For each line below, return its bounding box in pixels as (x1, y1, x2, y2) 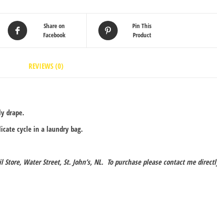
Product (132, 31, 151, 40)
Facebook (43, 31, 65, 40)
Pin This (132, 21, 152, 31)
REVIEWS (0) (29, 61, 63, 71)
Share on (43, 21, 65, 31)
